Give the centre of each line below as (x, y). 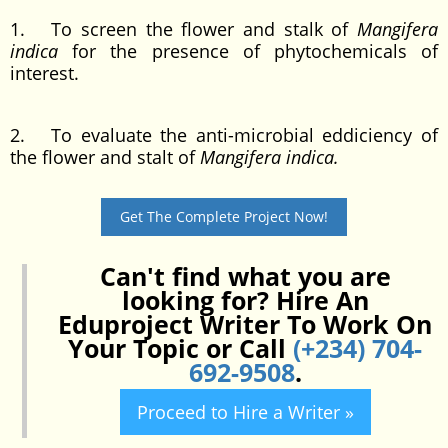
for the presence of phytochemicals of (248, 51)
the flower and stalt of (105, 157)
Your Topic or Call (180, 348)
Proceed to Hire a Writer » (245, 412)
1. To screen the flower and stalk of (183, 29)
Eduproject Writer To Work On (245, 324)
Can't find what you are (245, 276)
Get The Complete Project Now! (224, 216)
